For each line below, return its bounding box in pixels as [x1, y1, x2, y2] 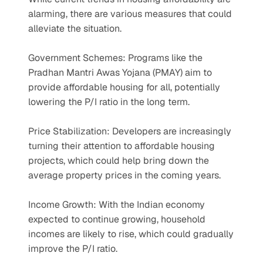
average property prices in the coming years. [28, 169, 221, 181]
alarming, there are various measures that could [28, 8, 232, 20]
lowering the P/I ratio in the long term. [28, 96, 190, 108]
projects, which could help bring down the [28, 154, 209, 167]
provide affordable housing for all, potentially [28, 81, 220, 93]
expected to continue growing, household [28, 213, 205, 225]
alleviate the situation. [28, 22, 122, 35]
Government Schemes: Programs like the [28, 52, 203, 64]
